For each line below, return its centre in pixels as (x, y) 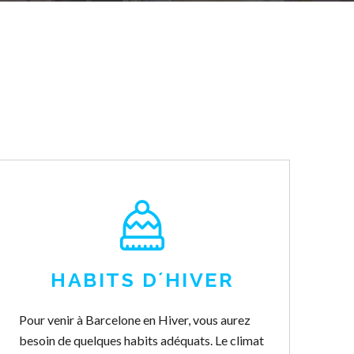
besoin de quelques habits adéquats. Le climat (142, 340)
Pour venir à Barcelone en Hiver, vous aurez (135, 320)
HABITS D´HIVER (143, 280)
